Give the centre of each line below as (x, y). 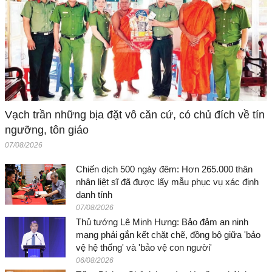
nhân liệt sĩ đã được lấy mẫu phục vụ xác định (167, 182)
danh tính (94, 194)
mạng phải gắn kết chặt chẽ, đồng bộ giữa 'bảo (168, 234)
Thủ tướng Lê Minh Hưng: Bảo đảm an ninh (162, 222)
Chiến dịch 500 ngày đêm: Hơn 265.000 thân (164, 169)
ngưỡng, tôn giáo (47, 130)
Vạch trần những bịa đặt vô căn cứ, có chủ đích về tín (135, 114)
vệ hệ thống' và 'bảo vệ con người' (144, 247)
